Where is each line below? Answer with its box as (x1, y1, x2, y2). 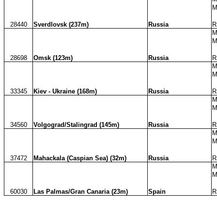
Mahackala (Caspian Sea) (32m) (33, 154, 126, 162)
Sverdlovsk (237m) (33, 20, 89, 28)
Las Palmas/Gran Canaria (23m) (33, 187, 128, 195)
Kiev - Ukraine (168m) (33, 87, 97, 95)
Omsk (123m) (33, 54, 73, 62)
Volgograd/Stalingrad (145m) (33, 121, 119, 128)
